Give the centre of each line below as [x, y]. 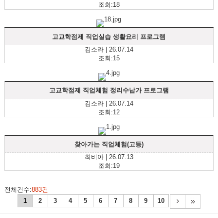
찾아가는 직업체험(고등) [109, 144]
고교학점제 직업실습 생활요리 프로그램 [109, 36]
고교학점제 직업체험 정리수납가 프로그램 [109, 90]
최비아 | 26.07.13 [109, 157]
